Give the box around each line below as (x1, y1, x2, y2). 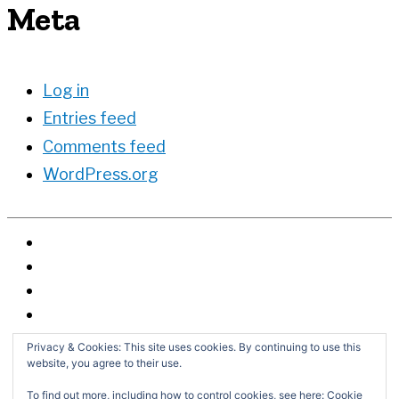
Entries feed (43, 109, 136, 128)
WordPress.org (43, 165, 159, 184)
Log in (43, 80, 89, 100)
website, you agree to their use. (26, 356, 182, 370)
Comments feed (43, 136, 166, 156)
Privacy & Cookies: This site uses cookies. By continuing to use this (26, 340, 361, 354)
